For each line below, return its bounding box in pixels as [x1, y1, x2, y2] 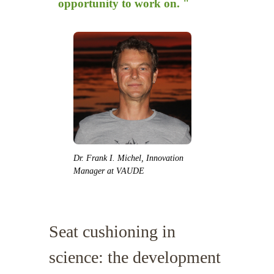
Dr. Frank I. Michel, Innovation [73, 153, 183, 163]
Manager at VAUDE [73, 166, 144, 176]
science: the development [49, 247, 221, 267]
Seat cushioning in [49, 221, 176, 241]
